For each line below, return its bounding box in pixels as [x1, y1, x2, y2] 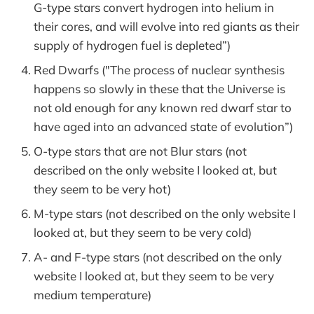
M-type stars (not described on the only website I [34, 206, 296, 221]
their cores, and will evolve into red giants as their [34, 19, 299, 34]
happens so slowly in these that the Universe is [34, 81, 285, 97]
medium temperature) [34, 287, 151, 303]
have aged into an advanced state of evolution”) [34, 119, 293, 135]
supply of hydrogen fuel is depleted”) [34, 38, 231, 53]
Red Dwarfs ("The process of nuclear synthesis [34, 62, 285, 78]
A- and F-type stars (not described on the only [34, 250, 282, 265]
